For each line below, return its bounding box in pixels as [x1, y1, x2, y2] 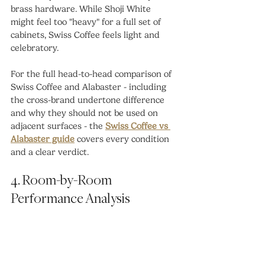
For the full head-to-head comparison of [11, 68, 174, 79]
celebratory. [11, 42, 59, 53]
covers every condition [75, 133, 172, 144]
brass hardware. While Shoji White [11, 3, 153, 14]
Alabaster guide [11, 133, 75, 144]
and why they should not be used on [11, 107, 160, 118]
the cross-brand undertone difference [11, 94, 167, 105]
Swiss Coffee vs [105, 120, 170, 131]
